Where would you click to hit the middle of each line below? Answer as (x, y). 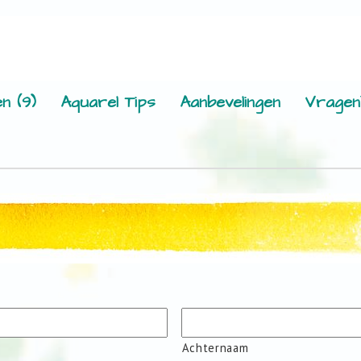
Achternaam (215, 348)
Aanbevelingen (230, 102)
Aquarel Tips (108, 102)
